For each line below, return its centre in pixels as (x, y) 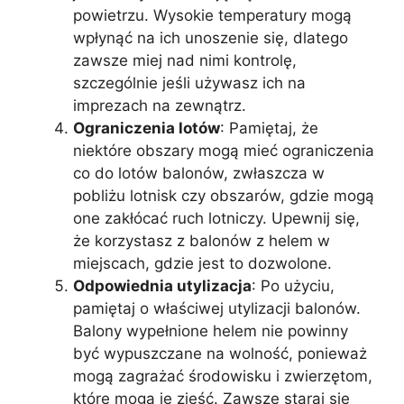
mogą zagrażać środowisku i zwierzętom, (223, 376)
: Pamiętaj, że (269, 128)
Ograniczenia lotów (147, 128)
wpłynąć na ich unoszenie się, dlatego (211, 37)
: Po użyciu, (293, 285)
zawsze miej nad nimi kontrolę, (185, 60)
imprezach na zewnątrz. (160, 105)
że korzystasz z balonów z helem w (202, 240)
